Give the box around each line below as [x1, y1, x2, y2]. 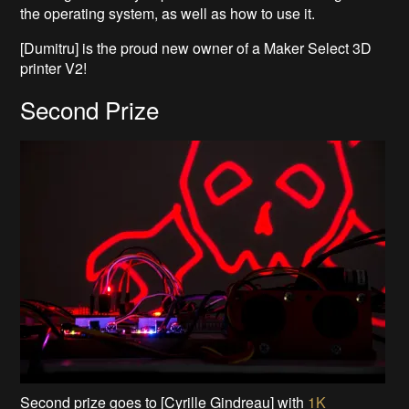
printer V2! [20, 58, 88, 79]
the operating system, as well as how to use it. [20, 3, 316, 25]
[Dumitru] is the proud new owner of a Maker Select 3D [20, 37, 372, 59]
